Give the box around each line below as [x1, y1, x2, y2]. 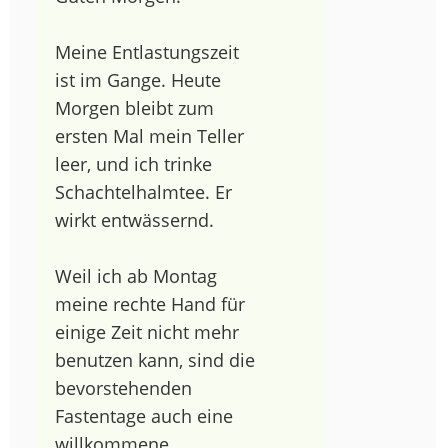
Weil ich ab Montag [55, 263, 217, 288]
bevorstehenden [55, 375, 192, 400]
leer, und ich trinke [55, 151, 212, 176]
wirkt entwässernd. [55, 207, 214, 232]
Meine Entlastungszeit [55, 39, 239, 64]
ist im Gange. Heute [55, 67, 221, 92]
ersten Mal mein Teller [55, 123, 244, 148]
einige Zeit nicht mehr [55, 319, 239, 344]
